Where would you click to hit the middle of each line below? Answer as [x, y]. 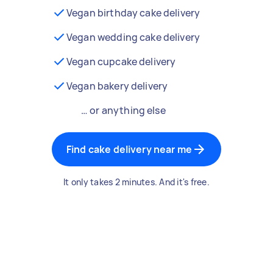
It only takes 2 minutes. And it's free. [136, 182]
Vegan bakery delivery [117, 86]
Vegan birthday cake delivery [133, 13]
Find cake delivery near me [129, 149]
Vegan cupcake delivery [121, 62]
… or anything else [123, 110]
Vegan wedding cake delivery [133, 37]
